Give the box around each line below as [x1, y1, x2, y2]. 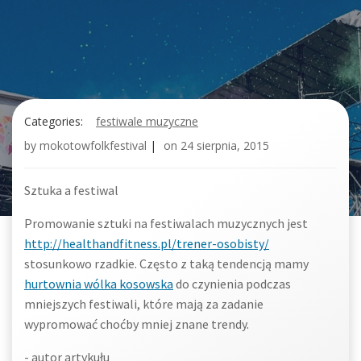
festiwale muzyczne [96, 114, 198, 129]
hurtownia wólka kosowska [24, 276, 173, 292]
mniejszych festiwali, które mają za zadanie [24, 296, 263, 312]
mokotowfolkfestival [39, 138, 147, 153]
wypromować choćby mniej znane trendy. [24, 316, 249, 332]
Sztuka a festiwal [24, 182, 118, 198]
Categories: [24, 114, 83, 129]
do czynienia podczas [173, 276, 291, 292]
